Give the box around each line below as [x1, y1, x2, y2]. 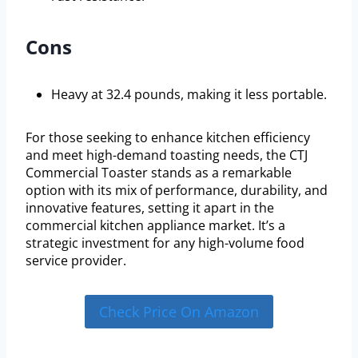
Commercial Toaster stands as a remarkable [26, 163, 292, 181]
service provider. [26, 251, 126, 269]
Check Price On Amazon [99, 302, 259, 322]
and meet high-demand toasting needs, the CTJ [26, 145, 308, 164]
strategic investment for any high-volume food [26, 233, 304, 252]
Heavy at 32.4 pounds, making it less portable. [51, 85, 327, 103]
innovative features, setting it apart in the [26, 198, 274, 217]
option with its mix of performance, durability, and [26, 181, 328, 199]
